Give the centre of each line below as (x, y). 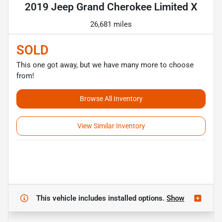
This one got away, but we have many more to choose (105, 65)
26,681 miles (111, 24)
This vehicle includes (72, 198)
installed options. (137, 198)
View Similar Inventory (111, 126)
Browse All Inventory (111, 98)
